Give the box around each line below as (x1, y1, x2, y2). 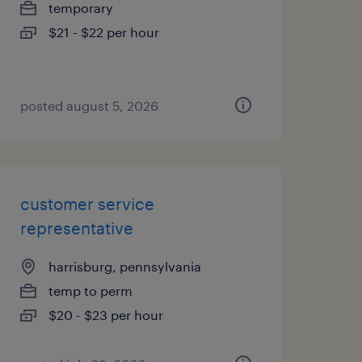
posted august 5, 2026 (19, 98, 158, 113)
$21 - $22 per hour (48, 24, 159, 40)
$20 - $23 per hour (48, 307, 163, 322)
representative (19, 218, 133, 238)
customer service (19, 194, 154, 213)
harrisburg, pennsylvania (48, 259, 201, 274)
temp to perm (48, 283, 133, 298)
